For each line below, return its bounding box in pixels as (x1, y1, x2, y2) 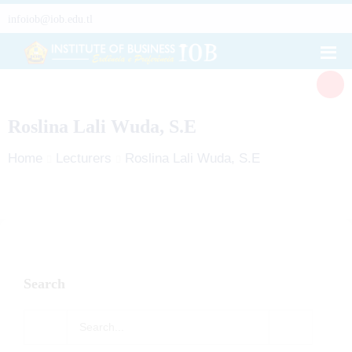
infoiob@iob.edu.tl (7, 13, 93, 25)
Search (24, 275, 65, 291)
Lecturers (55, 151, 112, 166)
